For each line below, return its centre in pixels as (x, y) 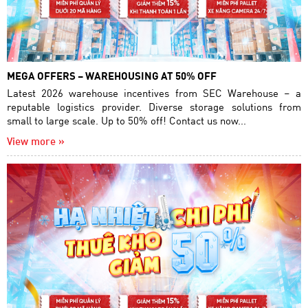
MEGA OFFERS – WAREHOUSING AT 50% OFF (112, 75)
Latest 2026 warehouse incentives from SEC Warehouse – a (154, 92)
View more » (36, 141)
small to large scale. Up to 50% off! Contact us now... (126, 120)
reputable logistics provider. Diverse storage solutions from (154, 106)
